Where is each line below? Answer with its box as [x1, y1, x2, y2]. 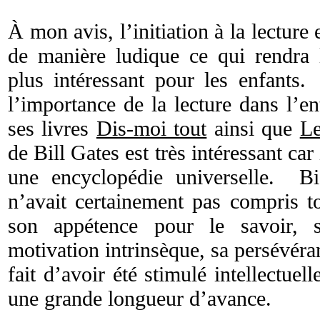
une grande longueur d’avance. [8, 286, 271, 310]
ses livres [8, 116, 96, 140]
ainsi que [206, 116, 300, 140]
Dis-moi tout [96, 116, 207, 140]
